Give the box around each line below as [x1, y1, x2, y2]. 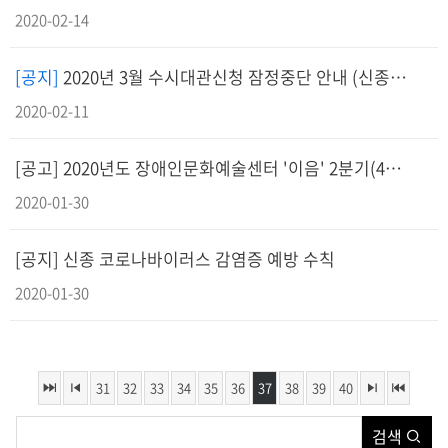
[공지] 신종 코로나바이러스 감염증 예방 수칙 [15, 246, 335, 271]
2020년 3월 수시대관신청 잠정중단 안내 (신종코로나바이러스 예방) [63, 64, 390, 89]
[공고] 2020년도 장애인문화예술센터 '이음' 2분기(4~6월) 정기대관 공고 [385, 155, 402, 180]
